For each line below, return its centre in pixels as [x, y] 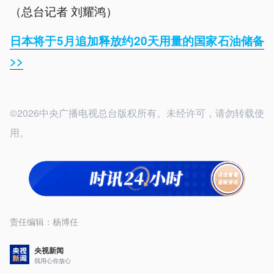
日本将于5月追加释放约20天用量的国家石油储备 [137, 41]
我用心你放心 [53, 260]
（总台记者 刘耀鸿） [64, 11]
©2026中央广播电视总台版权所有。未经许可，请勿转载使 [137, 113]
